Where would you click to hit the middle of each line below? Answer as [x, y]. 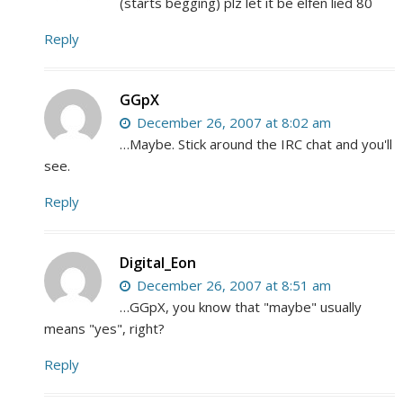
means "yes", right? [105, 328]
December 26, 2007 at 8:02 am [233, 122]
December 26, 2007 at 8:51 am [233, 285]
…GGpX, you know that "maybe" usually [241, 306]
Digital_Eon [158, 262]
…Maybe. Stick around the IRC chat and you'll [256, 143]
